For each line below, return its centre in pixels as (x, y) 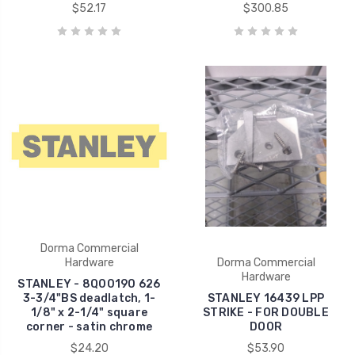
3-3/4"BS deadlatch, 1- (89, 298)
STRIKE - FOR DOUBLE (266, 312)
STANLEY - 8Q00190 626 (89, 284)
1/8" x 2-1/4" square (89, 312)
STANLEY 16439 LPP (266, 298)
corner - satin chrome (89, 326)
